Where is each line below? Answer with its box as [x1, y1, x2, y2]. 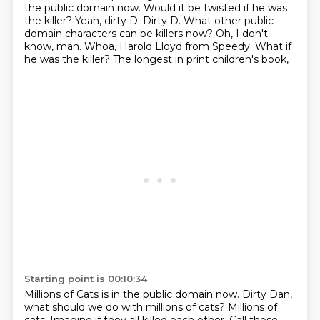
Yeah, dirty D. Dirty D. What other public [74, 14, 274, 27]
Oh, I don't [215, 27, 268, 40]
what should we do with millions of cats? [24, 301, 228, 314]
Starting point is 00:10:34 [24, 273, 147, 284]
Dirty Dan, [241, 288, 292, 301]
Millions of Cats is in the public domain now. [24, 288, 242, 301]
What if [254, 40, 291, 53]
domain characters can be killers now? [24, 27, 216, 40]
